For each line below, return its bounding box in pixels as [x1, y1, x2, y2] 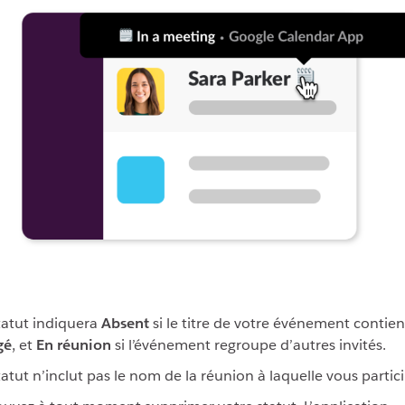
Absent [101, 314, 149, 334]
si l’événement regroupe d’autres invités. [111, 335, 386, 355]
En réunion [36, 335, 111, 355]
